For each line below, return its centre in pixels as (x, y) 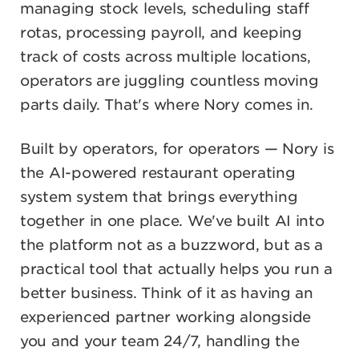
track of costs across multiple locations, (165, 56)
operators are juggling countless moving (169, 80)
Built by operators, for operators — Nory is (177, 148)
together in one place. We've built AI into (172, 220)
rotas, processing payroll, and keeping (161, 32)
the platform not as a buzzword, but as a (172, 244)
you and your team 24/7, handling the (160, 341)
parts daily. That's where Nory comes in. (167, 104)
